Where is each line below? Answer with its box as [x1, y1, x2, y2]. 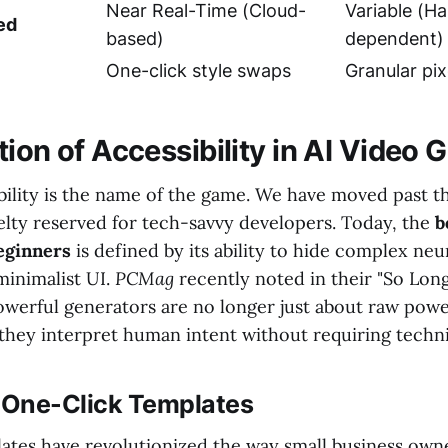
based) [106, 27, 164, 49]
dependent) [345, 27, 444, 49]
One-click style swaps [106, 59, 291, 81]
